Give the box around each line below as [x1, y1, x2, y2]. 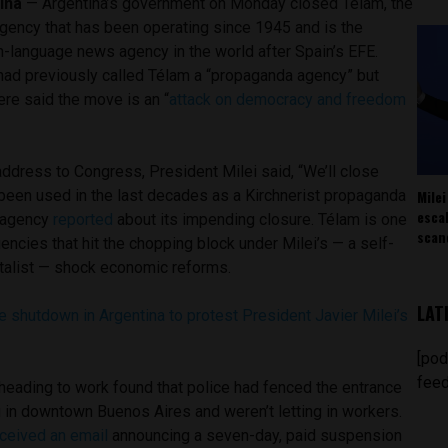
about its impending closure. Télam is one [113, 209, 408, 229]
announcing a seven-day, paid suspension [108, 425, 403, 445]
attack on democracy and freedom [169, 89, 407, 109]
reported [53, 209, 114, 229]
